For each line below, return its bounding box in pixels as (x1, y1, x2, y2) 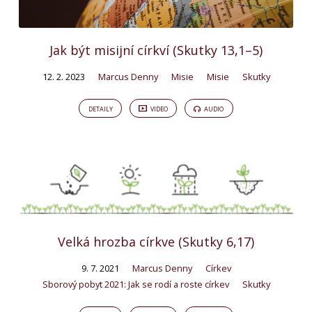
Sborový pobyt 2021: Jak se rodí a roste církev (42, 277, 229, 290)
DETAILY (88, 104, 113, 114)
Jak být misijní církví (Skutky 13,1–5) (49, 41, 263, 58)
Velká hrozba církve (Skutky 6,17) (58, 233, 254, 250)
